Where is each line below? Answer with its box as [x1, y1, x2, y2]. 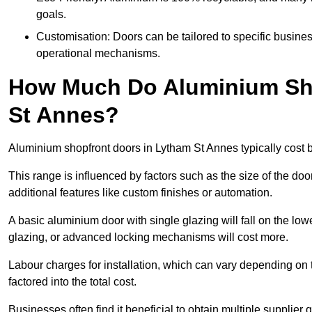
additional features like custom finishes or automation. [8, 187, 272, 199]
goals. [36, 8, 66, 21]
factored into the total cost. [8, 276, 139, 288]
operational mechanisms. [36, 47, 160, 60]
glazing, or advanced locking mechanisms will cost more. [8, 231, 291, 244]
